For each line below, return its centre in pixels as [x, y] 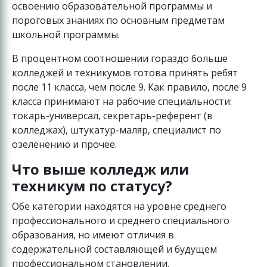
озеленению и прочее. [64, 145]
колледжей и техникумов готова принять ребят [125, 73]
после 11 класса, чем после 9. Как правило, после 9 [129, 87]
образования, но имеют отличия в [93, 235]
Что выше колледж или [100, 170]
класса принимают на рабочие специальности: [122, 102]
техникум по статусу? [92, 186]
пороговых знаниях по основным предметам [118, 21]
